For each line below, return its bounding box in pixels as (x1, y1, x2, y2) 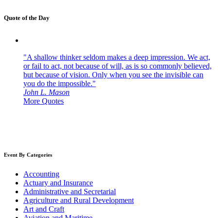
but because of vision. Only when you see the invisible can (23, 71, 203, 79)
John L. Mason (23, 88, 70, 97)
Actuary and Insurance (23, 179, 93, 187)
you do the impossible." (23, 79, 96, 88)
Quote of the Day (4, 14, 50, 22)
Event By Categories (4, 152, 52, 158)
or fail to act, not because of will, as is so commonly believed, (23, 62, 212, 71)
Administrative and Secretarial (23, 187, 116, 196)
